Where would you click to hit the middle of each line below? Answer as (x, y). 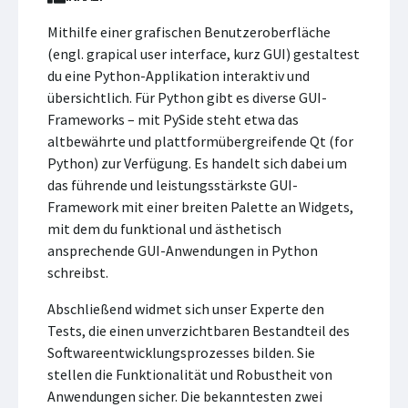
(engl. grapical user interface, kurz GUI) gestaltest (204, 54)
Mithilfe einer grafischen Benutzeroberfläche (189, 32)
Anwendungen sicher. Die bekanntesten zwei (185, 396)
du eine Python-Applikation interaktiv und (178, 76)
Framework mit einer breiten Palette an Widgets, (200, 207)
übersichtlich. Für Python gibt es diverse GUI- (187, 97)
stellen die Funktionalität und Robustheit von (190, 374)
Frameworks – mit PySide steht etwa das (173, 119)
